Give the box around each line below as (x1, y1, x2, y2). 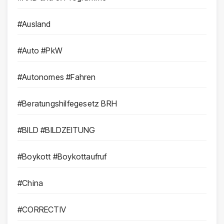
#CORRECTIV (17, 204, 66, 215)
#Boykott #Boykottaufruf (17, 151, 107, 162)
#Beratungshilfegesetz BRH (17, 98, 117, 109)
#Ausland (17, 19, 51, 29)
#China (17, 178, 43, 188)
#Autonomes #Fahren (17, 72, 96, 82)
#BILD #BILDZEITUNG (17, 125, 95, 135)
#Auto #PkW (17, 45, 62, 56)
